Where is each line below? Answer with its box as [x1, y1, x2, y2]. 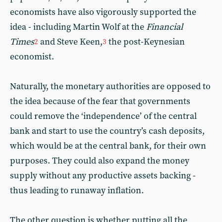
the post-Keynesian [107, 36, 185, 48]
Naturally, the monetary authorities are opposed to [10, 81, 211, 92]
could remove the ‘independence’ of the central [10, 111, 197, 122]
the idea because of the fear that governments [10, 96, 190, 107]
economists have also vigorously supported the [10, 6, 196, 18]
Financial [146, 21, 183, 33]
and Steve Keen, [38, 36, 103, 48]
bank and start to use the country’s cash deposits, [10, 125, 205, 137]
